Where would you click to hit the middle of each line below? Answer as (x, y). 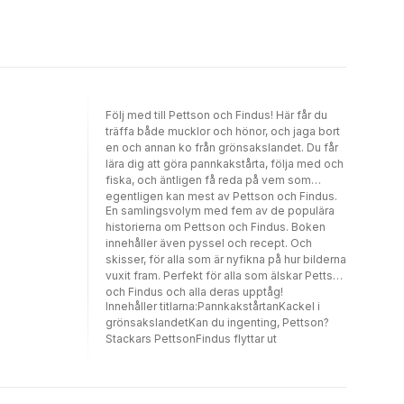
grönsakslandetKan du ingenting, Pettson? (217, 322)
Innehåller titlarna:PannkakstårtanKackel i (213, 306)
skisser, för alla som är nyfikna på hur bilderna (226, 259)
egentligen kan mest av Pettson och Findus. (221, 196)
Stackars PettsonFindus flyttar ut (191, 338)
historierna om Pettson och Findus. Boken (216, 226)
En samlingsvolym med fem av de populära (220, 210)
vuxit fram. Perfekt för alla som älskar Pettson (226, 275)
